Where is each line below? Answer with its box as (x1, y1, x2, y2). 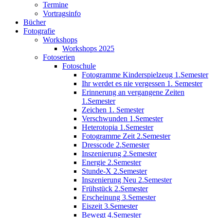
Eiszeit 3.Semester (82, 201, 138, 210)
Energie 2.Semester (82, 158, 141, 166)
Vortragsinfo (43, 9, 81, 18)
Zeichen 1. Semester (82, 105, 144, 114)
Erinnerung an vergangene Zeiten (82, 88, 184, 96)
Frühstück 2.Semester (82, 184, 148, 193)
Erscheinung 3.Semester (82, 193, 156, 201)
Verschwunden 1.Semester (82, 114, 163, 123)
